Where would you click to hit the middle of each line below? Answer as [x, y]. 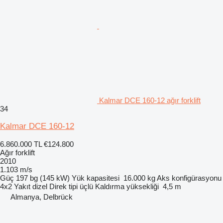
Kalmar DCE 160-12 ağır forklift [150, 100]
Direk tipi [63, 186]
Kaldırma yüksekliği [127, 186]
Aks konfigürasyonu [189, 178]
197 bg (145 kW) [43, 178]
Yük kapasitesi [96, 178]
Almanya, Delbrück [42, 197]
